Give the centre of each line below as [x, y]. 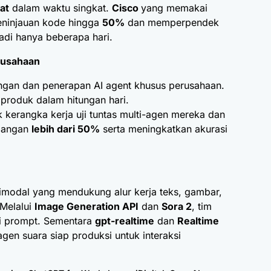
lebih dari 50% [66, 129]
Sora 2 [177, 207]
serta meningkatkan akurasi [164, 129]
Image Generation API [87, 207]
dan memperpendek [172, 23]
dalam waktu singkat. [60, 8]
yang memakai [174, 8]
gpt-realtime [125, 221]
